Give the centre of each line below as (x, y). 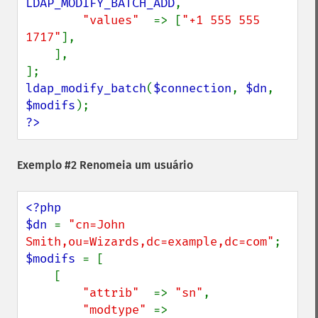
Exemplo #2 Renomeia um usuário (105, 165)
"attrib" (118, 293)
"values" (118, 20)
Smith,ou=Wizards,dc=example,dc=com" (150, 242)
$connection (192, 88)
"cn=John (97, 225)
